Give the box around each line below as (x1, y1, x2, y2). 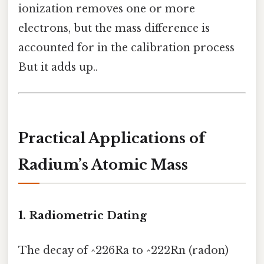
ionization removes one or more (18, 2, 195, 15)
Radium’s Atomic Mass (18, 156, 188, 173)
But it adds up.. (18, 60, 98, 74)
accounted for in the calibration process (18, 41, 235, 54)
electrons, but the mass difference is (18, 21, 210, 35)
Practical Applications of (18, 130, 205, 147)
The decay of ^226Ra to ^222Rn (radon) (18, 244, 229, 258)
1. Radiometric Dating (18, 208, 147, 222)
